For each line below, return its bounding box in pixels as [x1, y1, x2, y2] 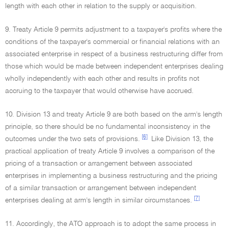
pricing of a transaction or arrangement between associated [5, 160, 192, 167]
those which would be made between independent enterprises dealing [5, 63, 223, 70]
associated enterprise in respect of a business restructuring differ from [5, 51, 223, 58]
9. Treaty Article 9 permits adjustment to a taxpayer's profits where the [5, 26, 222, 33]
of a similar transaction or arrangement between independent [5, 185, 196, 192]
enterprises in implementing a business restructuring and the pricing [5, 172, 217, 179]
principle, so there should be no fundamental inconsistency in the [5, 123, 210, 130]
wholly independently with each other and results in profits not [5, 75, 199, 82]
